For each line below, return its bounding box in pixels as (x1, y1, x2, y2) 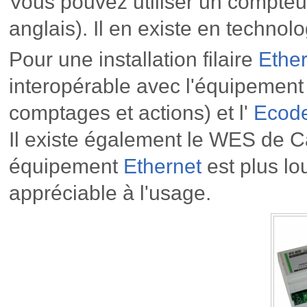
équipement (8, 155, 123, 178)
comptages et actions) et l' (8, 101, 248, 125)
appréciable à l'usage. (8, 182, 211, 205)
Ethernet (123, 155, 201, 178)
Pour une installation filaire (8, 48, 258, 71)
